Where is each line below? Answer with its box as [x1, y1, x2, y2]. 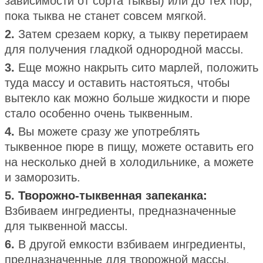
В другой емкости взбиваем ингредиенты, [18, 237, 246, 251]
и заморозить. [5, 170, 80, 184]
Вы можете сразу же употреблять [18, 124, 200, 138]
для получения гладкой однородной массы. [5, 42, 244, 56]
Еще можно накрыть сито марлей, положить [18, 60, 258, 74]
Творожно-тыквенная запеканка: [18, 188, 207, 202]
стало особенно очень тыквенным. [5, 106, 193, 120]
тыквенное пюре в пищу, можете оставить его [5, 140, 254, 153]
